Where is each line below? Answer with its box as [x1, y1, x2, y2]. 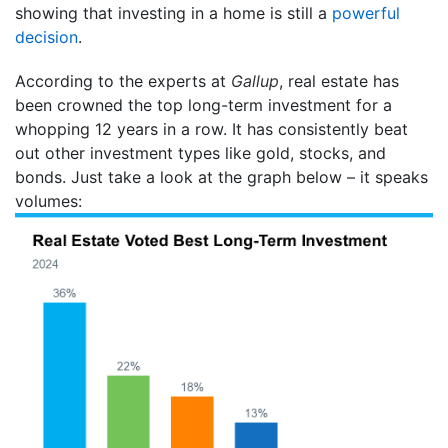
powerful [332, 2, 400, 23]
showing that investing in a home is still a [15, 2, 332, 23]
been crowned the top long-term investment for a [15, 94, 392, 115]
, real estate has [279, 70, 399, 91]
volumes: [15, 190, 82, 211]
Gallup [231, 70, 279, 91]
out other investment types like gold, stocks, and [15, 142, 386, 163]
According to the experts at [15, 70, 231, 91]
